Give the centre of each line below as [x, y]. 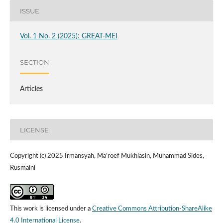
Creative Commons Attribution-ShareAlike [152, 209]
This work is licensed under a [51, 209]
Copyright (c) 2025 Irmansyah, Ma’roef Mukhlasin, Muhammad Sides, [107, 156]
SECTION [34, 62]
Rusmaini [22, 168]
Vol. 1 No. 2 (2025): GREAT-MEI [68, 37]
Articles [31, 89]
